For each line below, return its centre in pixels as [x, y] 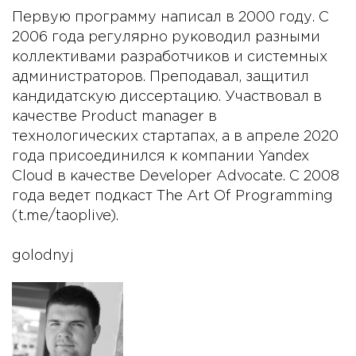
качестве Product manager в [114, 117]
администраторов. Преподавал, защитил [161, 77]
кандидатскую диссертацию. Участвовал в [167, 97]
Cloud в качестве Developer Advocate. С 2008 [176, 177]
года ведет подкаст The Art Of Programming [172, 197]
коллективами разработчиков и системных [170, 58]
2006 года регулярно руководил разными [166, 38]
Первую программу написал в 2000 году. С [170, 18]
